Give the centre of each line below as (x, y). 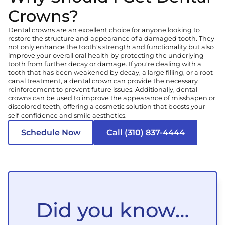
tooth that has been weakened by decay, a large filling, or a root (110, 73)
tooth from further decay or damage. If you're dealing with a (105, 64)
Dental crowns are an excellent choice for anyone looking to (104, 30)
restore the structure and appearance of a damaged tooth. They (111, 39)
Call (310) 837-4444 (145, 132)
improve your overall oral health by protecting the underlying (106, 56)
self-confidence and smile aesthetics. (67, 116)
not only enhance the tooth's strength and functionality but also (111, 47)
